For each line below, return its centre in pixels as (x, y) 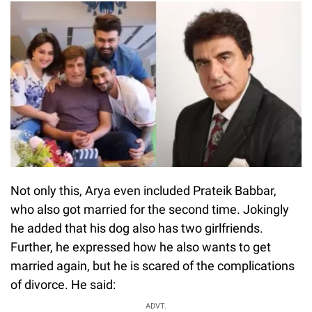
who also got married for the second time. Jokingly (150, 209)
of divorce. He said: (63, 284)
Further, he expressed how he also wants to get (141, 247)
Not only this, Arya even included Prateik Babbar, (143, 190)
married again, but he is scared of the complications (153, 266)
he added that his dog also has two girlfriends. (137, 228)
